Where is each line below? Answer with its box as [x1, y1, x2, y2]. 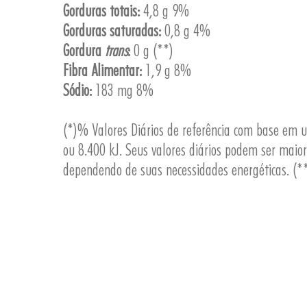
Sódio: [63, 80, 92, 100]
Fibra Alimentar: [63, 60, 142, 80]
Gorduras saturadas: [63, 21, 161, 40]
